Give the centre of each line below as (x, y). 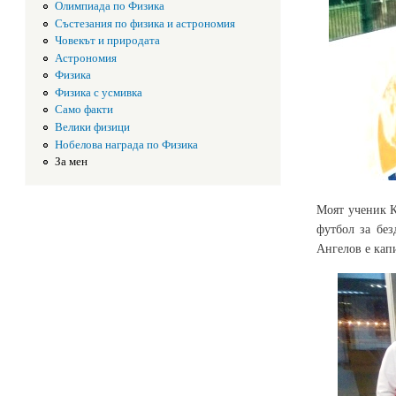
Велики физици (93, 126)
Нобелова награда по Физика (127, 144)
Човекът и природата (108, 41)
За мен (72, 162)
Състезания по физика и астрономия (145, 23)
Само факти (84, 110)
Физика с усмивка (99, 92)
